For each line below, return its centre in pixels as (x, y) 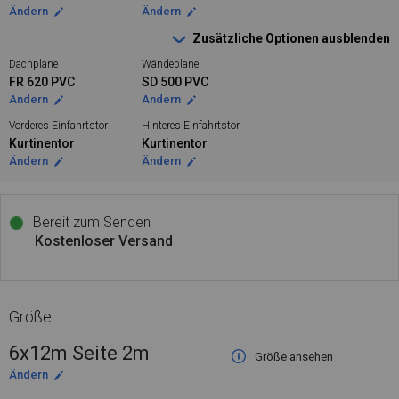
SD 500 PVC (175, 82)
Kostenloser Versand (104, 241)
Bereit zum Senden (90, 222)
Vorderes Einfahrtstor (58, 126)
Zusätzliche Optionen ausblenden (291, 38)
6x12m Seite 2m (79, 353)
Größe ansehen (293, 357)
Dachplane (33, 64)
